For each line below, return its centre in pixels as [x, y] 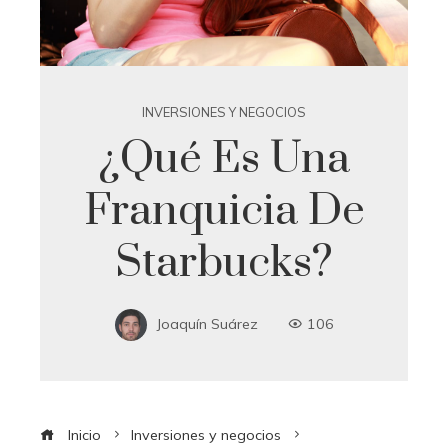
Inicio [82, 434]
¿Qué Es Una [224, 158]
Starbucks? [224, 262]
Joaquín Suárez [207, 323]
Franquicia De [224, 210]
